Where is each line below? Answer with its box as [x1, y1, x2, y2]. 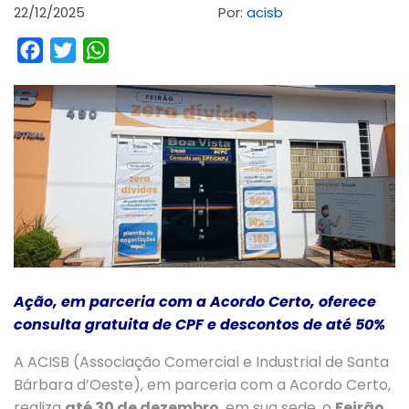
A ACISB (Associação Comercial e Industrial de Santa [14, 351, 389, 373]
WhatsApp [109, 38, 185, 60]
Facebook [43, 38, 115, 60]
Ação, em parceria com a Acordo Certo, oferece [14, 291, 376, 313]
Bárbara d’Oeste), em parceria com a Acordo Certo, [14, 374, 391, 396]
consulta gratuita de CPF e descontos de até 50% [14, 314, 385, 336]
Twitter [76, 38, 128, 60]
